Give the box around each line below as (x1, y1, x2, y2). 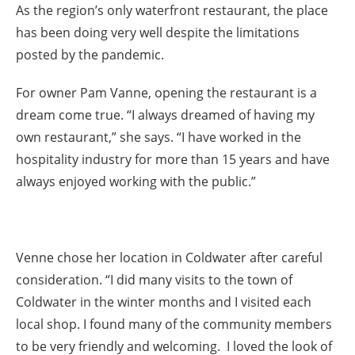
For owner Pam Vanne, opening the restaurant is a (16, 84, 317, 101)
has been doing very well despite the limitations (16, 24, 300, 41)
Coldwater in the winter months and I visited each (16, 293, 311, 311)
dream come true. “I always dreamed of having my (16, 106, 315, 124)
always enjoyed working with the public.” (16, 173, 256, 190)
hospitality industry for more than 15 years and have (16, 151, 330, 168)
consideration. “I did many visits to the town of (16, 271, 292, 288)
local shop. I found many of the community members (16, 315, 332, 333)
